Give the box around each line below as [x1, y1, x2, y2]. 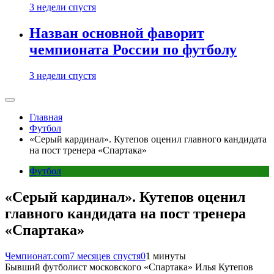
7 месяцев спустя [70, 250, 141, 261]
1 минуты [146, 250, 186, 261]
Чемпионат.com [5, 250, 70, 261]
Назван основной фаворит [29, 24, 204, 41]
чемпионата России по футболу [29, 41, 237, 57]
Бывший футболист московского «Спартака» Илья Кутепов [5, 261, 253, 272]
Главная [29, 111, 62, 122]
